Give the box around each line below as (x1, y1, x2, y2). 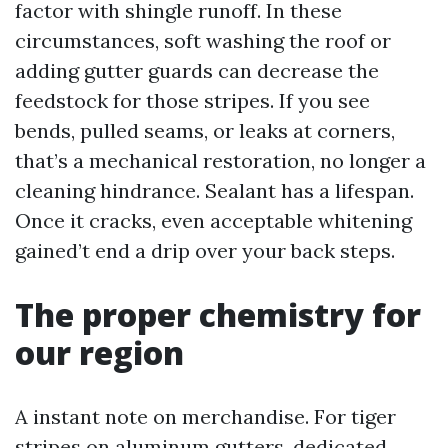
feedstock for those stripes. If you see (15, 88, 370, 113)
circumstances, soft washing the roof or (15, 28, 391, 53)
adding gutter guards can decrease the (15, 58, 379, 83)
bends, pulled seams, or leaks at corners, (15, 118, 395, 143)
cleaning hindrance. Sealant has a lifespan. (15, 178, 414, 203)
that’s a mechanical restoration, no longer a (15, 148, 426, 173)
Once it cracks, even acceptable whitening (15, 208, 412, 233)
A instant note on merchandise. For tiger (15, 404, 396, 429)
